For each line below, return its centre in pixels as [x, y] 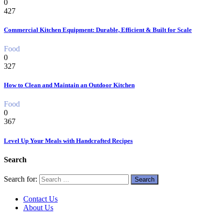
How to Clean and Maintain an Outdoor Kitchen [69, 85]
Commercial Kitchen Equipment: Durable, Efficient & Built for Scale [98, 30]
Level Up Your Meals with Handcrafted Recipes [68, 140]
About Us [38, 208]
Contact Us [40, 199]
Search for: [21, 179]
